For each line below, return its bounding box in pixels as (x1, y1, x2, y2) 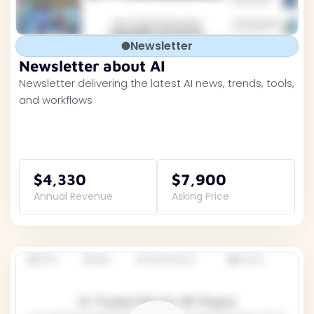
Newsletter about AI (19, 57, 165, 75)
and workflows (19, 93, 93, 107)
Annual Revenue (34, 189, 113, 203)
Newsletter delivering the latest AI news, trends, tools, (19, 76, 294, 90)
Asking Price (172, 189, 229, 203)
